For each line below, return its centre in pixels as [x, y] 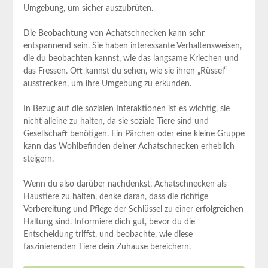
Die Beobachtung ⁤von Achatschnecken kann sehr [114, 34]
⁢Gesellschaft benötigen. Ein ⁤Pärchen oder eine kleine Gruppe [134, 134]
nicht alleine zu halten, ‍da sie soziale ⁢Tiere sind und [116, 122]
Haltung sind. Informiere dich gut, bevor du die [109, 222]
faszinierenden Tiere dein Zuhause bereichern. [107, 247]
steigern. [38, 159]
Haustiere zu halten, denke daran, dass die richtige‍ [115, 197]
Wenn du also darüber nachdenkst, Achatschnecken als [125, 185]
